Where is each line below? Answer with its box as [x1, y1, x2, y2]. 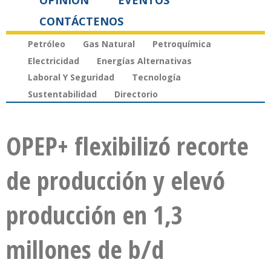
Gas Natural [83, 38, 135, 50]
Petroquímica [152, 38, 211, 50]
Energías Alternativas [97, 54, 192, 67]
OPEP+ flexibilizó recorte [6, 128, 249, 163]
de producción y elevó [6, 163, 225, 198]
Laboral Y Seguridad [28, 71, 114, 83]
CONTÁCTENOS [39, 14, 123, 28]
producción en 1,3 [6, 197, 183, 232]
